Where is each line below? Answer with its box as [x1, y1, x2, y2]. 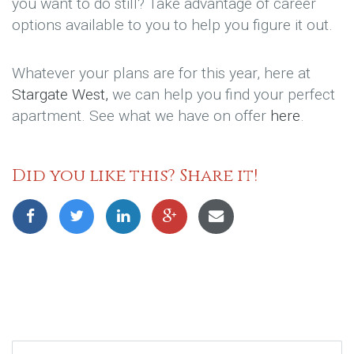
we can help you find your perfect [108, 85, 335, 104]
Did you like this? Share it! [12, 164, 258, 188]
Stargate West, [12, 85, 108, 104]
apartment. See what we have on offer [12, 106, 270, 125]
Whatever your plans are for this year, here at [12, 63, 311, 82]
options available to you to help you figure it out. [12, 16, 333, 35]
